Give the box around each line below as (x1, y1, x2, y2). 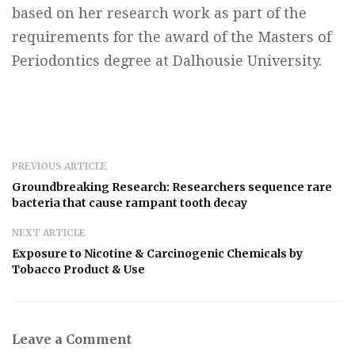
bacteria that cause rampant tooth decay (12, 196, 247, 210)
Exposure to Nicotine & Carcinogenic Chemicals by (12, 246, 303, 261)
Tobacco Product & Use (12, 262, 145, 277)
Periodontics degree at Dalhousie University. (12, 52, 322, 69)
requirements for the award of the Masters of (12, 29, 331, 45)
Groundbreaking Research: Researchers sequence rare (12, 180, 332, 194)
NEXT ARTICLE (12, 227, 86, 239)
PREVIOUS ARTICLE (12, 160, 107, 172)
